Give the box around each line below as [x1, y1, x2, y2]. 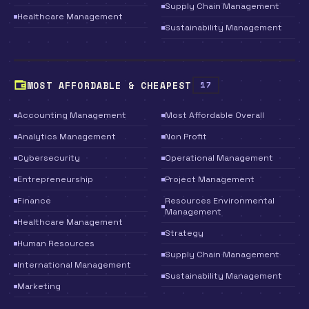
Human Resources [17, 238, 94, 249]
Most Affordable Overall [165, 110, 264, 121]
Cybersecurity [17, 152, 80, 163]
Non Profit [165, 131, 207, 142]
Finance [17, 195, 51, 206]
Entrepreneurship [17, 174, 93, 185]
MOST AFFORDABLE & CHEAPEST [27, 78, 192, 92]
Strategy [165, 228, 203, 239]
